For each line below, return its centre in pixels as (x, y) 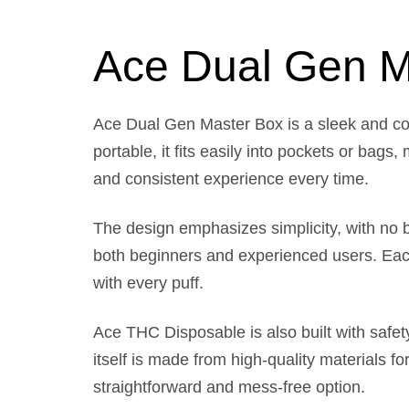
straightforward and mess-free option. (229, 387)
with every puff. (148, 283)
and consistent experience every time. (231, 179)
